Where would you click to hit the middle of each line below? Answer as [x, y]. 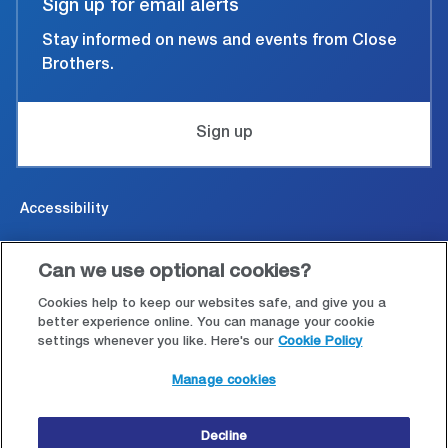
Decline [224, 437]
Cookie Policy [320, 342]
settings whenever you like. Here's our [156, 342]
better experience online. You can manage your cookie [207, 323]
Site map [51, 390]
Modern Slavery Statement [112, 345]
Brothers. [78, 66]
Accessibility [64, 210]
